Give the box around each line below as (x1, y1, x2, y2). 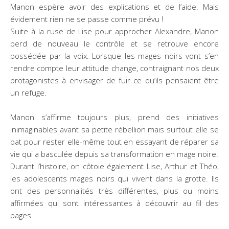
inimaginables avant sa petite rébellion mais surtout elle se (10, 124, 219, 134)
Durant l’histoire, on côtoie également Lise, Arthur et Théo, (10, 161, 219, 171)
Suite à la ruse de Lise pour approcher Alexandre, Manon (10, 26, 219, 36)
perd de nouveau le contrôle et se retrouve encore (10, 38, 219, 49)
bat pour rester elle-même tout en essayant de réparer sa (10, 136, 219, 147)
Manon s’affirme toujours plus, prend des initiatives (10, 111, 219, 122)
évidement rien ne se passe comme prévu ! (10, 13, 163, 24)
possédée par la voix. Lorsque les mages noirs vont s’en (10, 50, 219, 61)
